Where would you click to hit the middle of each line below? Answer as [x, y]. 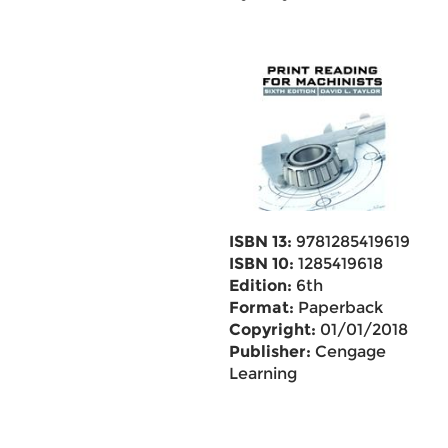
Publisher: [269, 351]
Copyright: [272, 329]
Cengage [348, 351]
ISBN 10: [261, 263]
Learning [262, 373]
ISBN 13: [260, 241]
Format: [261, 307]
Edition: [260, 285]
